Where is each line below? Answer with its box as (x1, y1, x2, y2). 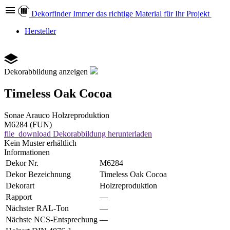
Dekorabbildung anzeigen (4, 67, 88, 76)
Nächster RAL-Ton (6, 203, 69, 213)
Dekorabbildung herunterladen (53, 129, 152, 138)
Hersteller (25, 27, 56, 35)
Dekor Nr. (6, 158, 39, 167)
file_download (4, 129, 51, 138)
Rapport (6, 192, 32, 201)
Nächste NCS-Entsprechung (6, 215, 98, 224)
